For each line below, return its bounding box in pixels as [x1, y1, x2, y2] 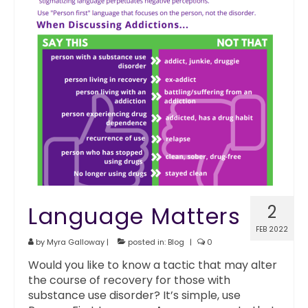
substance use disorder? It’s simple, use [28, 287, 241, 303]
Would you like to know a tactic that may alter [28, 257, 277, 273]
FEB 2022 [256, 224, 288, 234]
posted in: [126, 236, 168, 247]
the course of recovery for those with [28, 272, 230, 288]
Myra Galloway [47, 236, 104, 247]
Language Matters [28, 201, 241, 232]
